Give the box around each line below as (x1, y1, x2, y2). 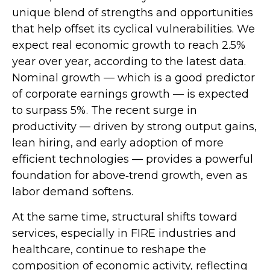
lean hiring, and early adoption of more (12, 136, 224, 149)
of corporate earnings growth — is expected (12, 87, 249, 101)
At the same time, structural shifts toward (12, 210, 237, 224)
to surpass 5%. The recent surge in (12, 103, 197, 117)
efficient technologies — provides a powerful (12, 152, 253, 166)
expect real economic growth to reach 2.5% (12, 38, 245, 52)
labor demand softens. (12, 184, 133, 198)
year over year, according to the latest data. (12, 54, 246, 68)
